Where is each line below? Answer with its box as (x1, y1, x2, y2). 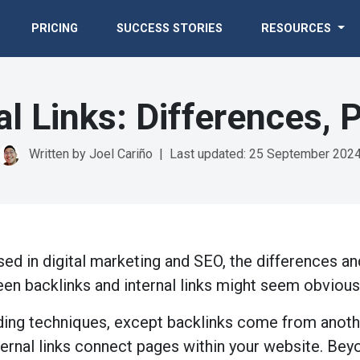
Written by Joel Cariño (29, 146, 153, 162)
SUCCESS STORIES (117, 21, 223, 35)
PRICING (31, 21, 79, 35)
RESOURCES (261, 21, 335, 35)
